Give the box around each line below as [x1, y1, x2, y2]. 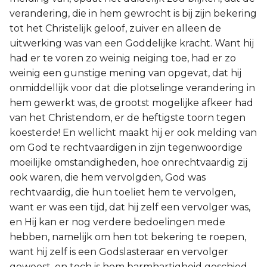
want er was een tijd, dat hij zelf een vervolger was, [10, 201, 250, 213]
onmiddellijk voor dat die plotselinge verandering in [10, 82, 255, 94]
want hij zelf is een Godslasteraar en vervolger [10, 246, 228, 257]
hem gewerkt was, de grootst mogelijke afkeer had [10, 97, 253, 108]
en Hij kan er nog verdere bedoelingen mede [10, 216, 225, 228]
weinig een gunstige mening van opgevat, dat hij [10, 67, 241, 79]
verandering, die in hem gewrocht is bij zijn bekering [10, 8, 257, 19]
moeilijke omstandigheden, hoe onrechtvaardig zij [10, 157, 247, 168]
